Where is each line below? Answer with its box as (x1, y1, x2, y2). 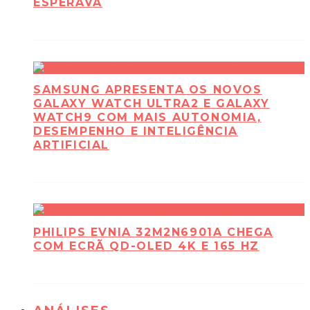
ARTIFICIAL (33, 138, 109, 152)
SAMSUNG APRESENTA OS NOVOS (33, 82, 262, 96)
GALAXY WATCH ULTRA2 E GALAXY (33, 96, 270, 110)
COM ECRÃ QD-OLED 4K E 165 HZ (33, 239, 259, 253)
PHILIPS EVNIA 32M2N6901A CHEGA (33, 225, 274, 239)
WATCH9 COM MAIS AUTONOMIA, (33, 110, 262, 124)
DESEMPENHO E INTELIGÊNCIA (33, 124, 239, 138)
